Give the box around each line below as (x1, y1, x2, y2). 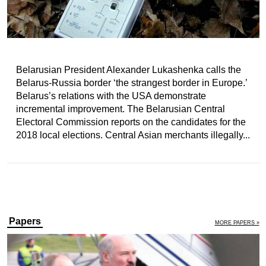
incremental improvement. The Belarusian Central (15, 104, 225, 114)
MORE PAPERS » (214, 220, 259, 226)
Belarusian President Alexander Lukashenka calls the (15, 65, 241, 75)
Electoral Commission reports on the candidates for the (15, 117, 246, 127)
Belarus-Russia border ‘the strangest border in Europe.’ (15, 78, 247, 88)
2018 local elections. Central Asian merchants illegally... (15, 130, 250, 140)
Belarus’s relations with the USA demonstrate (15, 91, 206, 101)
